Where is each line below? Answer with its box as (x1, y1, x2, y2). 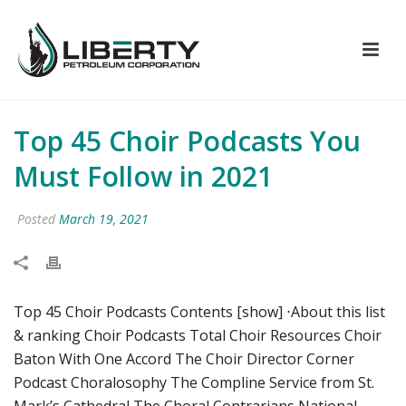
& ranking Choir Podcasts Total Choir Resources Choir (14, 325, 382, 345)
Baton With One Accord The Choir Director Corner (14, 349, 354, 369)
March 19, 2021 (59, 210, 149, 227)
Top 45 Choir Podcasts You (14, 122, 361, 159)
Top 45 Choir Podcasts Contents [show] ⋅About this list (14, 302, 385, 322)
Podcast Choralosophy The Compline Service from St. (14, 372, 374, 392)
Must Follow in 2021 (14, 158, 273, 195)
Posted (14, 210, 59, 227)
